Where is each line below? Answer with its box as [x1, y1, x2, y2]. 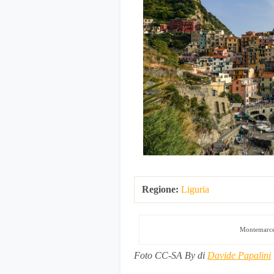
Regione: [142, 184, 179, 195]
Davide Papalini [207, 250, 271, 261]
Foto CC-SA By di [134, 250, 207, 261]
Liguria [181, 184, 209, 195]
